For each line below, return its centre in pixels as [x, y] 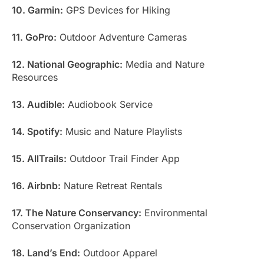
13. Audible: [38, 104]
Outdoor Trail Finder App [123, 158]
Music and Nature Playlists [122, 131]
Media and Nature [164, 64]
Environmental [174, 212]
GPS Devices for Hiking [117, 10]
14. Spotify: [37, 131]
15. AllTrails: [39, 158]
